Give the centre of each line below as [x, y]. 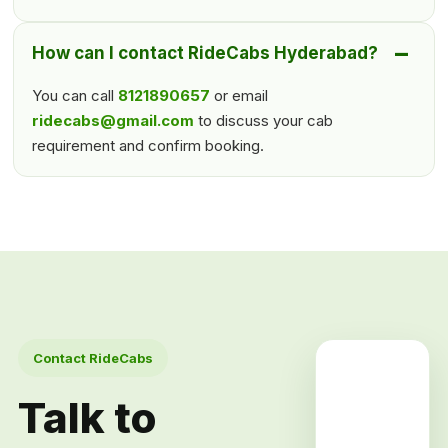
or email [239, 96]
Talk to [87, 418]
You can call [75, 96]
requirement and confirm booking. [148, 146]
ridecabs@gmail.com [113, 121]
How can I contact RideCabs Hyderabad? [205, 53]
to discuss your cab [264, 121]
